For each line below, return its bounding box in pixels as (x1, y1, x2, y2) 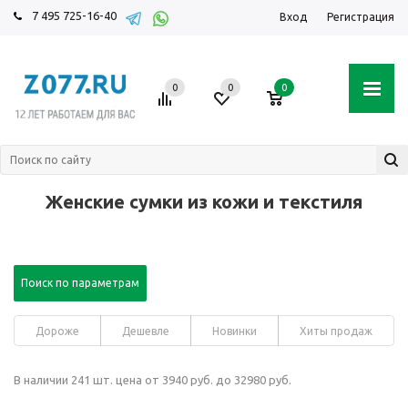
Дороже (36, 325, 79, 337)
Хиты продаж (300, 325, 372, 337)
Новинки (212, 325, 257, 337)
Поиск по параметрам (21, 277, 139, 289)
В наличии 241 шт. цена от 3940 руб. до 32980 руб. (14, 373, 291, 386)
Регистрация (327, 11, 394, 23)
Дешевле (122, 325, 169, 337)
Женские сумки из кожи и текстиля (46, 191, 362, 212)
